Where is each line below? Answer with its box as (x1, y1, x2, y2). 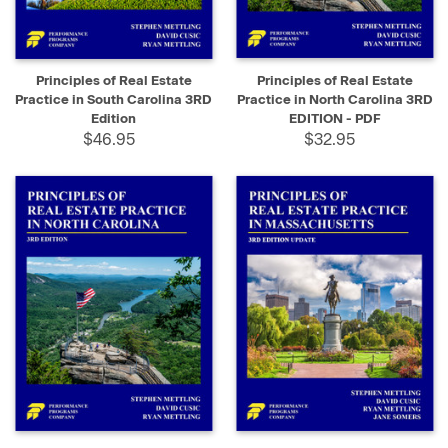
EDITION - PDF (288, 111, 381, 127)
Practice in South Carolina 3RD (15, 92, 212, 108)
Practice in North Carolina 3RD (236, 92, 433, 108)
